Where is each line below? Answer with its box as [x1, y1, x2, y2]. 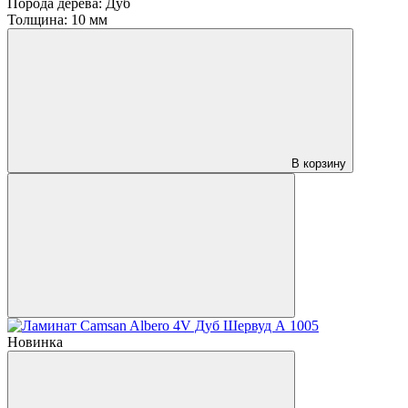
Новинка [7, 333, 63, 350]
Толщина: [7, 11, 67, 27]
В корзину [291, 156, 346, 170]
